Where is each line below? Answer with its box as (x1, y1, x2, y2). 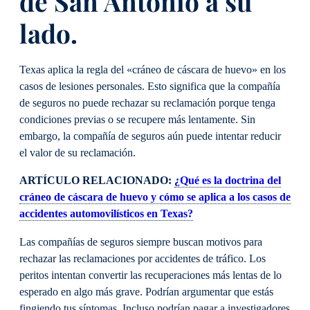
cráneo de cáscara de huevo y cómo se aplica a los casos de (19, 191, 291, 204)
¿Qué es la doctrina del (174, 174, 281, 188)
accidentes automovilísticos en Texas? (19, 208, 193, 221)
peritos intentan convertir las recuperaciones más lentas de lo (19, 268, 282, 282)
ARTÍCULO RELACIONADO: (19, 174, 174, 188)
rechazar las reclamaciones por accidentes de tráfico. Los (19, 252, 266, 265)
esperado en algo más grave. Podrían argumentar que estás (19, 285, 273, 298)
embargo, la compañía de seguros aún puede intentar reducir (19, 130, 281, 143)
